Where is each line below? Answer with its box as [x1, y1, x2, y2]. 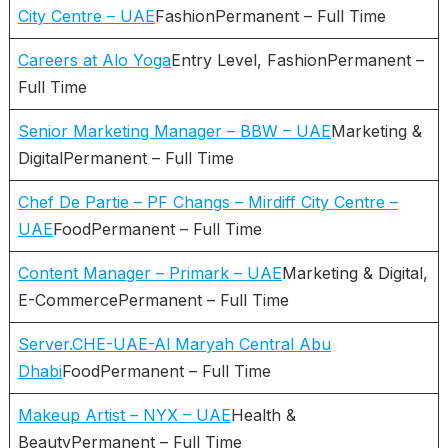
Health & [230, 404, 296, 425]
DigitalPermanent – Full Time [17, 147, 234, 168]
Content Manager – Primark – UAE [17, 262, 282, 283]
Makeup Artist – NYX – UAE [17, 404, 231, 425]
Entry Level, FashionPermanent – [170, 49, 424, 70]
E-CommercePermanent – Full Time [17, 289, 289, 310]
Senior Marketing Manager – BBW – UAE [17, 120, 331, 141]
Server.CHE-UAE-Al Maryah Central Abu [17, 333, 331, 354]
